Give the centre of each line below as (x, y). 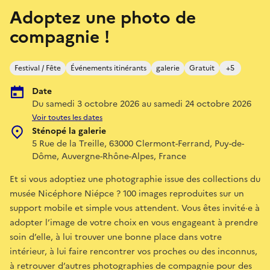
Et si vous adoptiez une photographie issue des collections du (135, 179)
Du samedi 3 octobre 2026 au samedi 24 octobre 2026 (142, 104)
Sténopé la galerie (69, 131)
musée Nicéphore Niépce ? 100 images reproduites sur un (127, 193)
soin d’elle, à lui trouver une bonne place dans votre (116, 237)
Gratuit (202, 68)
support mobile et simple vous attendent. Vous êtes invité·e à (135, 208)
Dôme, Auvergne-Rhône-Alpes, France (109, 156)
